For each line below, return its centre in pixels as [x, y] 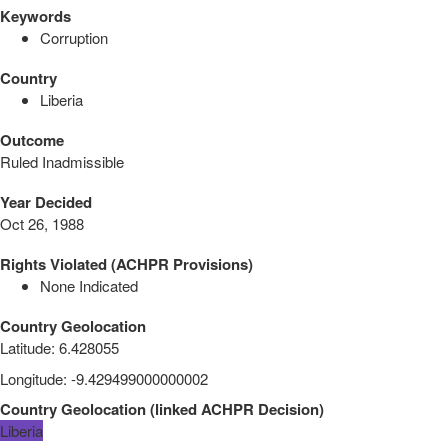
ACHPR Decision [260, 408]
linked [176, 408]
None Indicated [89, 285]
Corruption [74, 37]
